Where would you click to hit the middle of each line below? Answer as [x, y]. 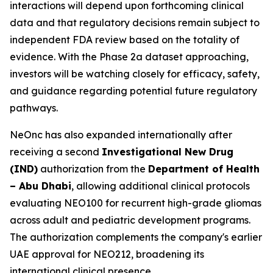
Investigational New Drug [168, 152]
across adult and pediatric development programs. [130, 220]
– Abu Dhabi [41, 186]
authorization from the [93, 169]
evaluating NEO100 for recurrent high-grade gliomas [136, 203]
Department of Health [204, 169]
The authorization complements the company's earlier [136, 237]
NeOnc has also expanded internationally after [121, 135]
